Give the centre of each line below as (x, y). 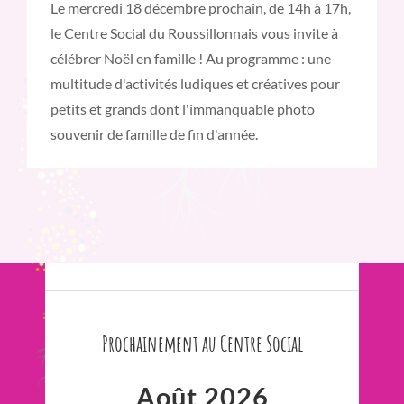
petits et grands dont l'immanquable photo (183, 109)
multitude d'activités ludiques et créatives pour (195, 84)
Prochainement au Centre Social (202, 344)
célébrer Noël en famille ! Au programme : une (191, 59)
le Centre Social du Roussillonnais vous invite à (194, 33)
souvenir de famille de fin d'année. (154, 134)
